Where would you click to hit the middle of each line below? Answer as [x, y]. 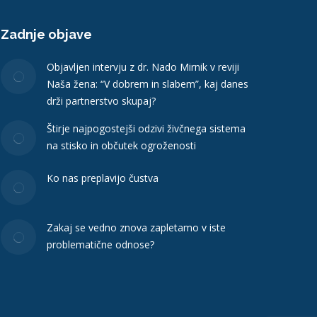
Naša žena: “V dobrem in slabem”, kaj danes [147, 83]
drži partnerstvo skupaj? [101, 100]
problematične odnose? [100, 244]
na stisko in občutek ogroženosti [121, 145]
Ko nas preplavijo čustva [102, 178]
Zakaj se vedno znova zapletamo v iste [136, 227]
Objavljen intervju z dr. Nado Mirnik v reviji [143, 67]
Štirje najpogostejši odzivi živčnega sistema [146, 128]
